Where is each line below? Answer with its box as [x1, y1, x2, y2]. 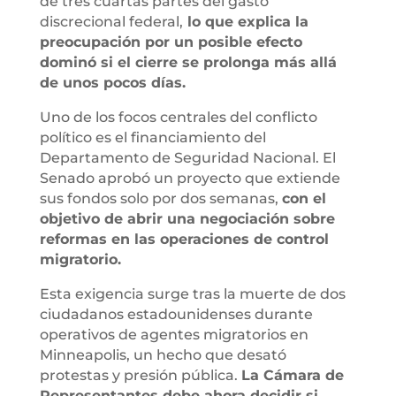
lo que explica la [182, 12, 308, 30]
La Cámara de [240, 366, 344, 384]
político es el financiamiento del [39, 128, 266, 146]
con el [281, 189, 326, 207]
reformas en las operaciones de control [39, 230, 329, 247]
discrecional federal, [39, 12, 183, 30]
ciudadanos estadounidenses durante [39, 305, 313, 323]
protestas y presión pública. [39, 366, 241, 384]
